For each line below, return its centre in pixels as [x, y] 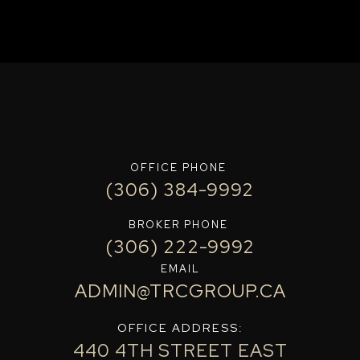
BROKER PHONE [180, 224]
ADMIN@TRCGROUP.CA [180, 290]
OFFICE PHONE [180, 167]
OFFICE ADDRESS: [180, 327]
